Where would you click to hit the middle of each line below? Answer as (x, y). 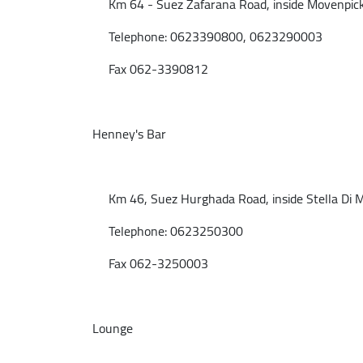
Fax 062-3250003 (150, 263)
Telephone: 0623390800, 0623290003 (207, 36)
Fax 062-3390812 (150, 69)
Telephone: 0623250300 (168, 231)
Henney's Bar (129, 134)
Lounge (113, 328)
